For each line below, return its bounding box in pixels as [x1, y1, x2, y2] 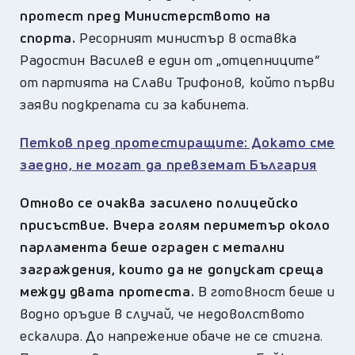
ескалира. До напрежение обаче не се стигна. [20, 326, 324, 345]
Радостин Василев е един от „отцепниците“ [20, 50, 320, 69]
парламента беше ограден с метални [20, 237, 285, 256]
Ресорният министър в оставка [79, 28, 297, 47]
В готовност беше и [197, 281, 335, 300]
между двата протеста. [20, 281, 198, 300]
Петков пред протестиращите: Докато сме [20, 132, 335, 151]
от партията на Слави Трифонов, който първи [20, 72, 335, 91]
